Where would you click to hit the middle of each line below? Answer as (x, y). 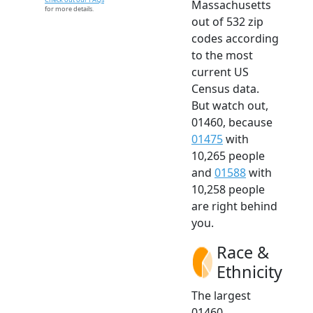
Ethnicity (249, 272)
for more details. (69, 9)
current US (220, 72)
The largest (221, 296)
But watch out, (230, 106)
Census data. (225, 89)
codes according (235, 39)
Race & (243, 253)
